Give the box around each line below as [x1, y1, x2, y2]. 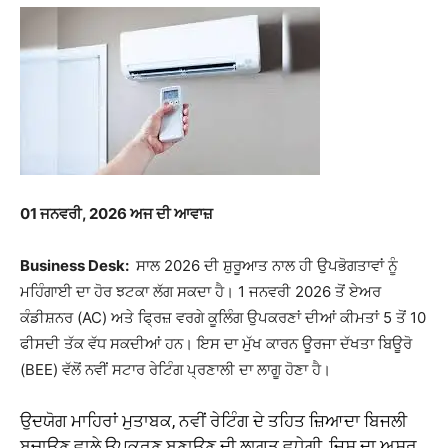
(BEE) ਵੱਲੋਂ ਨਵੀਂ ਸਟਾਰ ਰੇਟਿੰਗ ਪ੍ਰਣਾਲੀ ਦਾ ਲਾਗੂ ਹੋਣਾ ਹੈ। [20, 360, 331, 379]
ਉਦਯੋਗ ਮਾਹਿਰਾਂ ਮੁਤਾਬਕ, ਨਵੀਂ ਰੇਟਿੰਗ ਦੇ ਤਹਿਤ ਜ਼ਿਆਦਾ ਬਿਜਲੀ [20, 411, 407, 431]
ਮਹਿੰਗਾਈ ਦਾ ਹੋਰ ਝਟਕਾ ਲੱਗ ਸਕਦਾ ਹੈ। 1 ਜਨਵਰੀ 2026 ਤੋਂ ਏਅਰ [20, 282, 381, 301]
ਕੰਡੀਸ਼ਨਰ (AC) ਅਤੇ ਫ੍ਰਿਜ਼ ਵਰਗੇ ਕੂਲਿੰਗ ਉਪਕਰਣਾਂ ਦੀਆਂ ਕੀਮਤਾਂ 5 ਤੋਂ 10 [20, 308, 426, 327]
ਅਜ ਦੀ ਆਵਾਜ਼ [127, 204, 213, 223]
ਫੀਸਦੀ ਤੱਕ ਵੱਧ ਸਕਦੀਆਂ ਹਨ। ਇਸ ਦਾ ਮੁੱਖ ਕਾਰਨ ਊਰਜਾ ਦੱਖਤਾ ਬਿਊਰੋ [20, 334, 412, 353]
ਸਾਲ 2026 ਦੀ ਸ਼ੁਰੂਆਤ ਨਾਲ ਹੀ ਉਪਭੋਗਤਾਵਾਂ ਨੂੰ [132, 256, 398, 275]
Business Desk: [20, 256, 132, 275]
